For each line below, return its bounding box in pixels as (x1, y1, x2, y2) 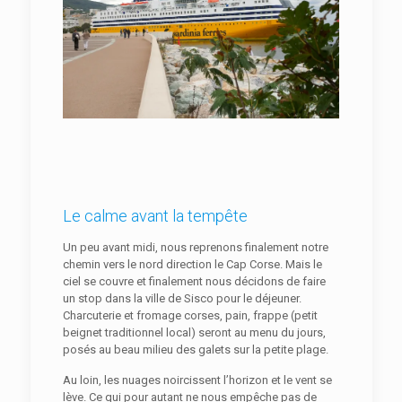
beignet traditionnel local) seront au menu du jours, (62, 326, 326, 340)
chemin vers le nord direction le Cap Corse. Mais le (62, 258, 322, 272)
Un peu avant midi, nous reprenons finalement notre (62, 240, 328, 255)
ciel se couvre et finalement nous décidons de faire (62, 275, 326, 289)
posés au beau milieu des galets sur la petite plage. (62, 343, 331, 357)
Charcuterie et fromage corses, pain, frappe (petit (62, 309, 318, 323)
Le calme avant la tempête (62, 206, 248, 226)
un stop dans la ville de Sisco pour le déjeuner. (62, 292, 301, 306)
